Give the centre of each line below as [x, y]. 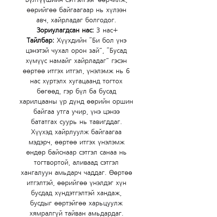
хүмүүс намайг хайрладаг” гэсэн [77, 61]
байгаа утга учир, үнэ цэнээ [77, 112]
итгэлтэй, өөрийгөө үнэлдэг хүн [77, 183]
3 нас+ [106, 30]
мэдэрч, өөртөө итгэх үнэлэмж [77, 142]
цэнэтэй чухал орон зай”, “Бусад [77, 51]
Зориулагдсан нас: [65, 30]
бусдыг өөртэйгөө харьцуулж [77, 203]
